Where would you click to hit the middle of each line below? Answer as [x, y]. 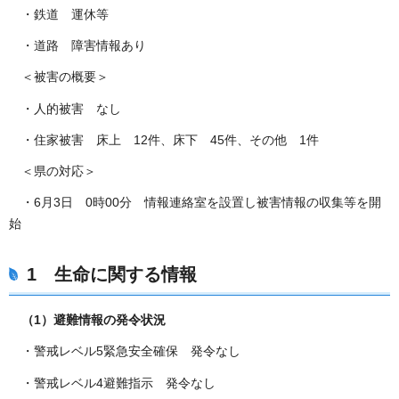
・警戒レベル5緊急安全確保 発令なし [125, 351]
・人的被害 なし [65, 108]
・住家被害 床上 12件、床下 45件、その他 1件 [164, 139]
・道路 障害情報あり [77, 46]
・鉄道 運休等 [59, 15]
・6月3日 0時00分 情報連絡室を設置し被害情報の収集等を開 [195, 203]
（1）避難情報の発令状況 [87, 320]
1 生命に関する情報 [112, 275]
